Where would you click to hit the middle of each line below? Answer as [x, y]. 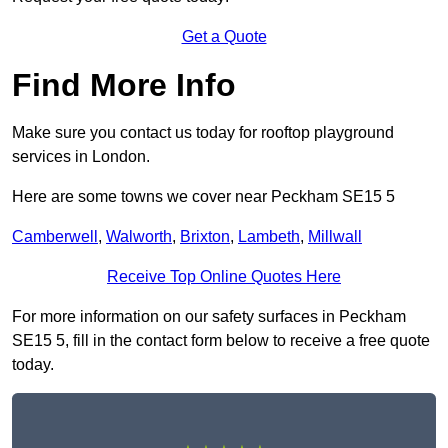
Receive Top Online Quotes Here [224, 277]
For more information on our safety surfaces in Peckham [209, 317]
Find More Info [124, 85]
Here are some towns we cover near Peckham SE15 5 [203, 197]
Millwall [335, 237]
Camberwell [55, 237]
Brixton [205, 237]
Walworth [139, 237]
